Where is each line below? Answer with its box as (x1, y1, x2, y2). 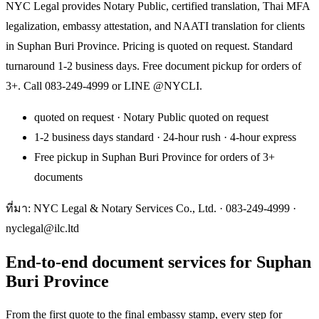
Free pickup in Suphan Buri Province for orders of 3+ (34, 150, 275, 163)
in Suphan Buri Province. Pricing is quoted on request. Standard (6, 39, 293, 52)
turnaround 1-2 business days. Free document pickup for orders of (6, 59, 301, 72)
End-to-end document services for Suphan (6, 252, 311, 271)
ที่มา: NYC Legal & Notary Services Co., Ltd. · (6, 202, 226, 214)
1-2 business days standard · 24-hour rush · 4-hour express (34, 130, 296, 143)
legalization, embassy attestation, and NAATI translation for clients (6, 19, 305, 32)
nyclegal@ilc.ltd (6, 221, 79, 234)
